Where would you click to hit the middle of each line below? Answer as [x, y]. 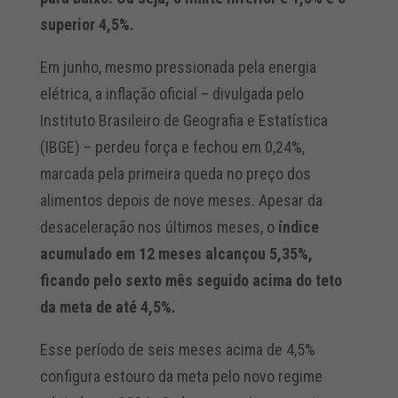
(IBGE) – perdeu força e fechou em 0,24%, [172, 147]
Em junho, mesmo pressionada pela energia [178, 68]
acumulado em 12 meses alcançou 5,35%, [176, 254]
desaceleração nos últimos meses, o [159, 227]
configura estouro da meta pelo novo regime [181, 377]
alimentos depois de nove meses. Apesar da [181, 201]
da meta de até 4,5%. [107, 307]
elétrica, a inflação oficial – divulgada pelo [171, 94]
